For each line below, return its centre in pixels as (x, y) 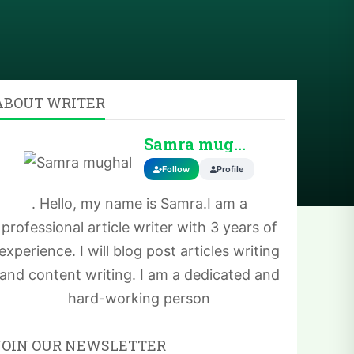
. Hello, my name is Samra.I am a (139, 203)
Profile (230, 169)
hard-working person (139, 298)
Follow (176, 169)
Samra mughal (240, 144)
